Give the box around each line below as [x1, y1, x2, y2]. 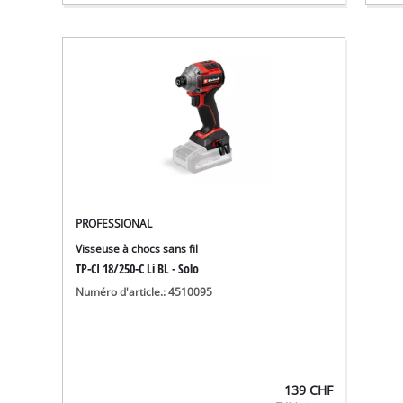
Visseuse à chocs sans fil [76, 242, 199, 256]
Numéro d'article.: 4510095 [76, 285, 213, 300]
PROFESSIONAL [76, 217, 153, 231]
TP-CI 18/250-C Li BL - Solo [76, 260, 200, 278]
